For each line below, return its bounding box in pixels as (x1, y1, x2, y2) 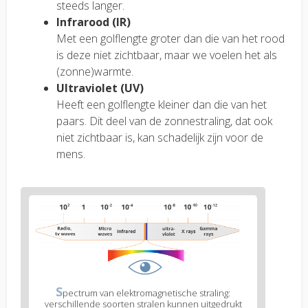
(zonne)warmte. (56, 64, 133, 80)
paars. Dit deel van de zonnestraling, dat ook (56, 113, 272, 129)
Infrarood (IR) (56, 14, 131, 30)
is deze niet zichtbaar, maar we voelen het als (56, 47, 277, 63)
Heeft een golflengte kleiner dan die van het (56, 97, 267, 113)
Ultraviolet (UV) (56, 80, 144, 96)
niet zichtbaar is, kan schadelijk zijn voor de (56, 130, 263, 146)
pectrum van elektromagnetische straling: (63, 287, 230, 300)
